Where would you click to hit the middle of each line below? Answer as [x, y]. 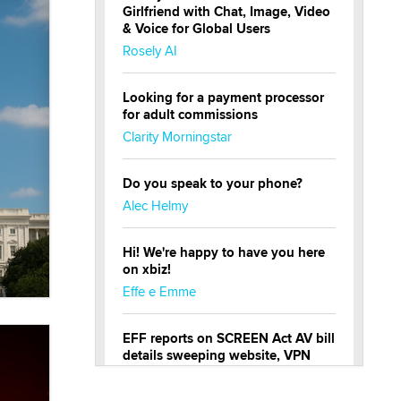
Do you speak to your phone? [213, 184]
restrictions [156, 373]
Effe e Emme [159, 292]
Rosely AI [150, 51]
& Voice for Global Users [196, 29]
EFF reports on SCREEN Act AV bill [229, 339]
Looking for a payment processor [223, 98]
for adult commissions [190, 115]
